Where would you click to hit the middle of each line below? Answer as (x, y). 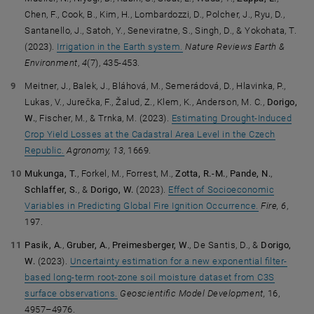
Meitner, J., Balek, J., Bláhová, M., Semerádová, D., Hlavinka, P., (155, 86)
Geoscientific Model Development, (193, 293)
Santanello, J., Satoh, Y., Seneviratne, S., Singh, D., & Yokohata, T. (161, 30)
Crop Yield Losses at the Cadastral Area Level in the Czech (150, 134)
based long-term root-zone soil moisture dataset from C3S (150, 277)
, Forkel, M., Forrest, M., (126, 173)
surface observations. (71, 293)
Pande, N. (249, 173)
